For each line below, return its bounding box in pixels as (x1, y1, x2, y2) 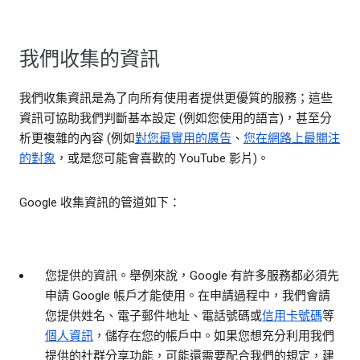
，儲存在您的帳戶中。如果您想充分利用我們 (93, 329, 334, 344)
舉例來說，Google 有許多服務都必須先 (129, 268, 339, 284)
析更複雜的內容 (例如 (19, 131, 135, 146)
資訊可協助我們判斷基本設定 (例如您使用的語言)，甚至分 (19, 111, 332, 126)
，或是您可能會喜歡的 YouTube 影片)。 (55, 151, 269, 166)
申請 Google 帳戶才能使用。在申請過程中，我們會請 (45, 288, 330, 304)
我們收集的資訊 (19, 47, 160, 72)
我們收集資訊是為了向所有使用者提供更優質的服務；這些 (19, 91, 333, 106)
